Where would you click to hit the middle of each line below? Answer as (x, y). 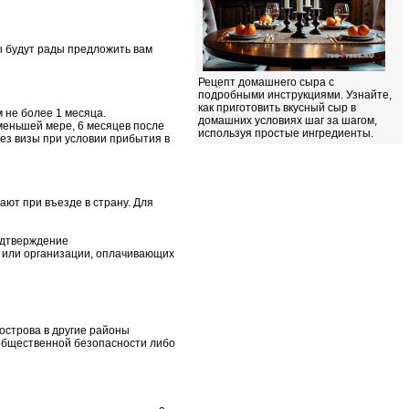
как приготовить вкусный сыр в (277, 108)
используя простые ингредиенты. (286, 133)
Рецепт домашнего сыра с (266, 82)
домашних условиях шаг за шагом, (288, 121)
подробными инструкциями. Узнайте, (295, 95)
